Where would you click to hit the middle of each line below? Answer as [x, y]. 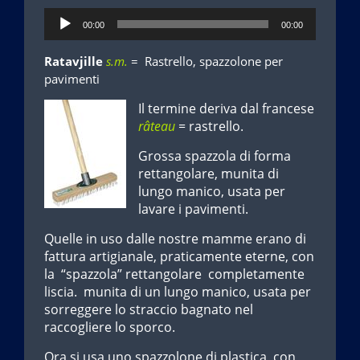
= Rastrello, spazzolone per [207, 61]
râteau [157, 126]
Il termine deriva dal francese [226, 108]
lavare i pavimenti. [193, 209]
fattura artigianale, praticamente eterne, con [179, 256]
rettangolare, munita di [209, 173]
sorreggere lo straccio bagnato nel [149, 309]
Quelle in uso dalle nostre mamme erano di [175, 238]
